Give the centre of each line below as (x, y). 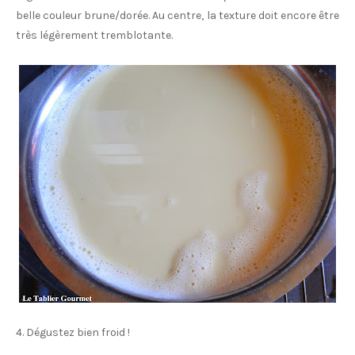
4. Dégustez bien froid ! (73, 332)
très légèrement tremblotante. (94, 35)
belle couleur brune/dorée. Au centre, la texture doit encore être (177, 15)
